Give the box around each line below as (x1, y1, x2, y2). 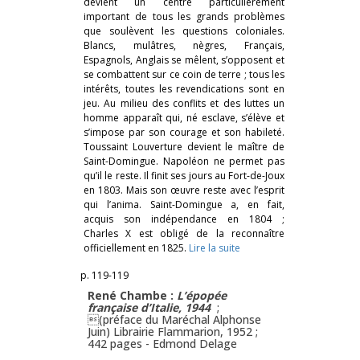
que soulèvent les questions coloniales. (84, 23, 284, 38)
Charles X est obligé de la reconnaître (84, 226, 284, 240)
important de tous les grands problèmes (84, 9, 284, 23)
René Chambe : (88, 287, 177, 303)
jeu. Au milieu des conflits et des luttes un (84, 96, 284, 110)
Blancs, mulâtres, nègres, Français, (84, 38, 284, 52)
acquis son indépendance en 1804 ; (84, 211, 284, 226)
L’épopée (177, 287, 227, 303)
